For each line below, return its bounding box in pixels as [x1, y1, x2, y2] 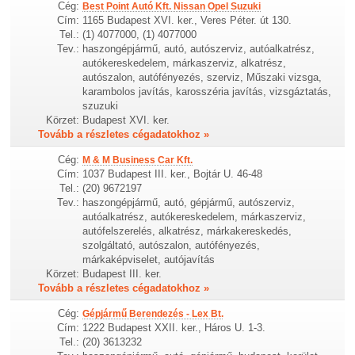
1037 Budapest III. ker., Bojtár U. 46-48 [82, 168, 263, 181]
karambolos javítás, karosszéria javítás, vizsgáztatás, [82, 86, 332, 98]
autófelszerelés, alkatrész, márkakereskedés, [82, 225, 292, 238]
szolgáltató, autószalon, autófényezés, [82, 239, 261, 252]
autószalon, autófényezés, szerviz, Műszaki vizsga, [82, 71, 323, 84]
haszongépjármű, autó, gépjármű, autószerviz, [82, 197, 296, 209]
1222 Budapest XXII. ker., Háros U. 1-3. [82, 322, 266, 334]
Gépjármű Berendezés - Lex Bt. [82, 308, 224, 320]
